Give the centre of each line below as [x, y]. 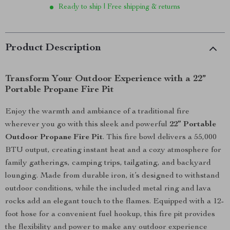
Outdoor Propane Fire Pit [54, 138]
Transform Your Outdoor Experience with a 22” [106, 79]
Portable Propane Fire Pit [60, 90]
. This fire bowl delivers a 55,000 [160, 138]
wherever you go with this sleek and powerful [87, 125]
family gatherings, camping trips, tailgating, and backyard [108, 163]
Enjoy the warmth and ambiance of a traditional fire [97, 112]
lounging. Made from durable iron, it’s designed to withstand [112, 176]
